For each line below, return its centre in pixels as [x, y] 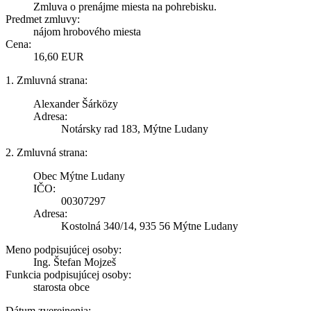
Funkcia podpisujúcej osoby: [68, 274]
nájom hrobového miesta [87, 31]
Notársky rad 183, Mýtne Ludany [135, 128]
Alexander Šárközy [76, 103]
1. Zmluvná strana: [47, 80]
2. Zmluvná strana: [47, 152]
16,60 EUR [59, 56]
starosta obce [61, 287]
